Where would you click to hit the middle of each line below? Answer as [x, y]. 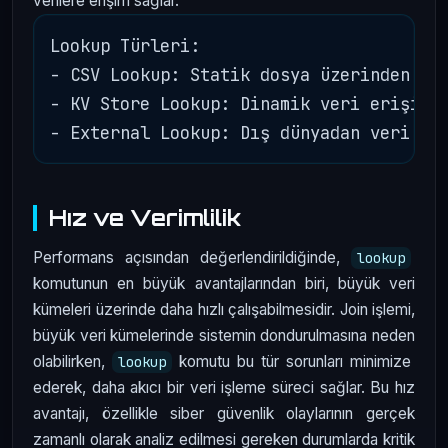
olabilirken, [72, 361]
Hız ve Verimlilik [145, 218]
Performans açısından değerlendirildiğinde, [192, 257]
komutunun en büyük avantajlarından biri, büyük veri [224, 283]
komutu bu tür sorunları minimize [294, 361]
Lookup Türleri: [125, 46]
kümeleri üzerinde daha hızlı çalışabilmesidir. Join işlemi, [224, 309]
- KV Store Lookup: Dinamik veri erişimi [245, 104]
